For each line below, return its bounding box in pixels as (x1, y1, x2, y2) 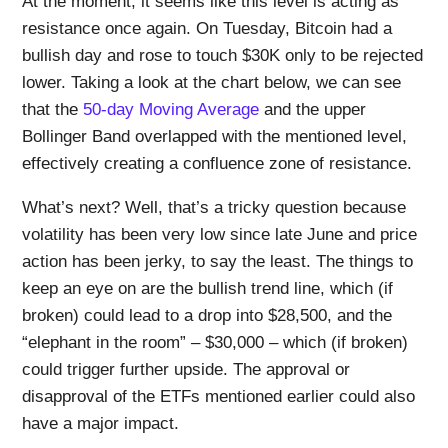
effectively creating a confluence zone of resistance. (22, 154, 413, 174)
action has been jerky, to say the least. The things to (22, 252, 414, 272)
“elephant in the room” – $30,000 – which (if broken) (22, 333, 409, 353)
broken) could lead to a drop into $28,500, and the (22, 306, 393, 326)
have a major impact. (22, 414, 180, 434)
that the (22, 100, 84, 120)
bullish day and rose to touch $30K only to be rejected (22, 46, 424, 66)
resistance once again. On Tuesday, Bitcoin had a (22, 19, 393, 39)
